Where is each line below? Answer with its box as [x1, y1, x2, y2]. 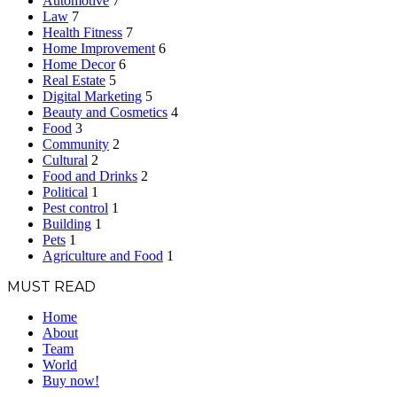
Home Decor [43, 57, 115, 73]
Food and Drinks [43, 168, 137, 184]
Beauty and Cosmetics [43, 105, 167, 121]
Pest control [43, 200, 108, 216]
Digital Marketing [43, 89, 142, 105]
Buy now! [43, 373, 99, 389]
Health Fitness [43, 25, 122, 41]
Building [43, 216, 91, 232]
